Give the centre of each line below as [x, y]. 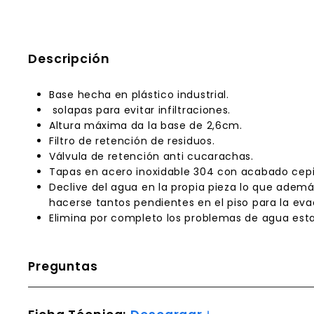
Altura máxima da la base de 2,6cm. [146, 125]
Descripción [69, 59]
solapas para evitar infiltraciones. [140, 110]
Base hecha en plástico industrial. [139, 95]
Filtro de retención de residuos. [132, 141]
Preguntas [63, 266]
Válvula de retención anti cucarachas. [151, 156]
